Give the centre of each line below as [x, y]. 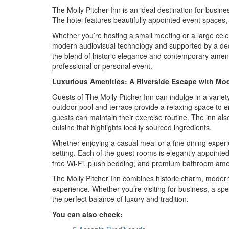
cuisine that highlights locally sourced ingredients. [132, 128]
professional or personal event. [102, 66]
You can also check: [87, 214]
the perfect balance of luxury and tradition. [120, 199]
